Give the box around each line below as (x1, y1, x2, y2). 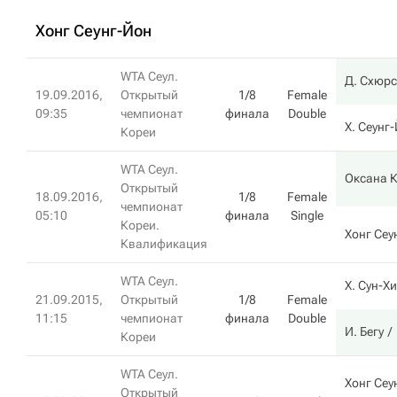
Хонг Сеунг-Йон (35, 21, 152, 40)
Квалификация (121, 237, 207, 251)
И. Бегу (345, 324, 384, 339)
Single (291, 208, 323, 222)
